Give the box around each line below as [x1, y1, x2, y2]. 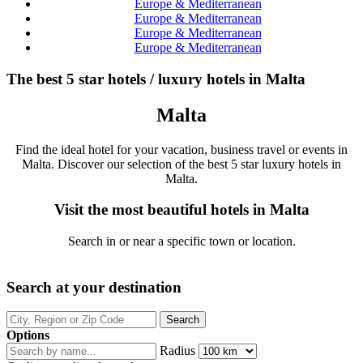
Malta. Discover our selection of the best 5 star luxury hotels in [22, 156, 341, 171]
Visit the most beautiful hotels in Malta [53, 201, 310, 219]
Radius [160, 344, 195, 358]
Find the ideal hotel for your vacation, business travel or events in [15, 142, 348, 156]
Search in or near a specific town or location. [67, 233, 296, 248]
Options [6, 328, 49, 343]
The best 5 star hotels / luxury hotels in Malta [6, 70, 305, 88]
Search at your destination [6, 278, 181, 296]
